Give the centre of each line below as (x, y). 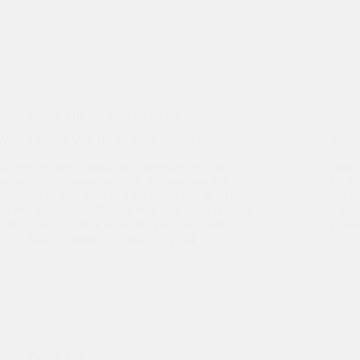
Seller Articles (144, 115)
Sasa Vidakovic (69, 239)
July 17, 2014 (160, 239)
